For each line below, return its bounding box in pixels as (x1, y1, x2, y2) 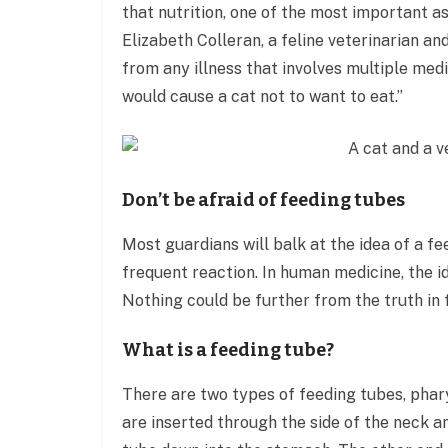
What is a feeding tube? (122, 339, 334, 361)
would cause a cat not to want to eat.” (122, 87, 403, 106)
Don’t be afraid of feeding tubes (122, 189, 405, 211)
